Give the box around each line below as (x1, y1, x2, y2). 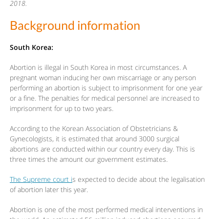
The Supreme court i (10, 174, 72, 184)
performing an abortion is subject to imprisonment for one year (10, 83, 202, 92)
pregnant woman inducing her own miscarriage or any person (10, 72, 196, 82)
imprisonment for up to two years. (10, 103, 113, 113)
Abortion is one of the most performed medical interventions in (10, 204, 203, 214)
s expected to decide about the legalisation (72, 174, 205, 184)
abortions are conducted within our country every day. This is (10, 144, 195, 153)
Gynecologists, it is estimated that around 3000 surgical (10, 133, 179, 143)
